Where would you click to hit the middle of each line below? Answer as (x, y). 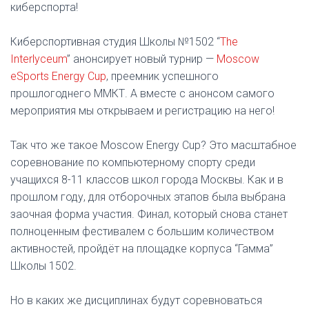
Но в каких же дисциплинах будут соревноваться (136, 300)
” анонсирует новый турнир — (142, 59)
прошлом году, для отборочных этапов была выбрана (148, 197)
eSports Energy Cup (58, 76)
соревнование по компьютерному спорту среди (133, 162)
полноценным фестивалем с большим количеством (142, 231)
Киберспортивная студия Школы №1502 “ (115, 42)
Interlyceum (39, 59)
